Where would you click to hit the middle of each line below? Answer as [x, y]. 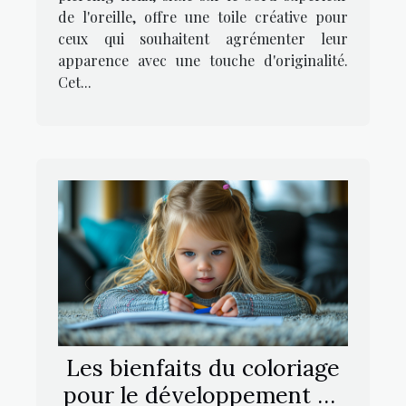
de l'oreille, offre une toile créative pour [203, 17]
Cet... [75, 82]
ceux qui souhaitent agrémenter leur [203, 39]
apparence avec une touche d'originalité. [203, 61]
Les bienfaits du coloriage [203, 368]
